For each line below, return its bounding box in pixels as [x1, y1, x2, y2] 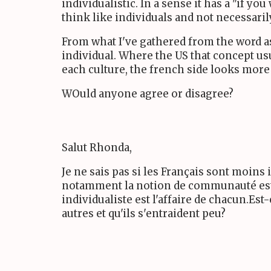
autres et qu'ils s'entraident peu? [62, 207, 226, 221]
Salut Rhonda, [62, 141, 132, 155]
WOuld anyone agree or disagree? [62, 87, 233, 100]
